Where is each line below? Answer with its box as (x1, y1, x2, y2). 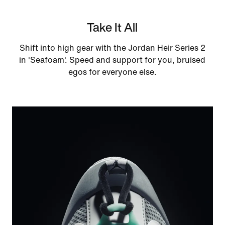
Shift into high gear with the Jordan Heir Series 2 (19, 43, 205, 52)
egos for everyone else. (68, 67, 157, 76)
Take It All (87, 18, 138, 36)
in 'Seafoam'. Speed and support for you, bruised (19, 55, 206, 64)
